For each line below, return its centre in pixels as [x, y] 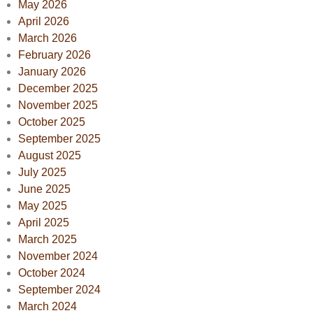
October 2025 [51, 122]
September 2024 [59, 289]
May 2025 [42, 205]
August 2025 [49, 155]
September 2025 [59, 138]
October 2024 [51, 272]
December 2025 [58, 88]
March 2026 [47, 38]
